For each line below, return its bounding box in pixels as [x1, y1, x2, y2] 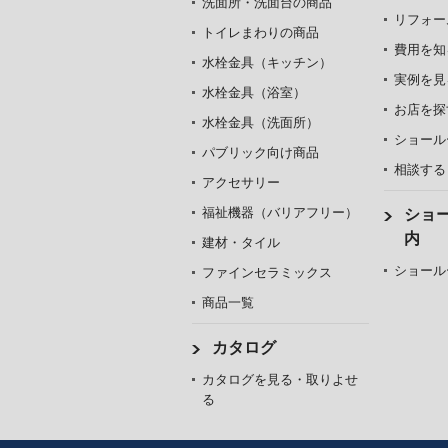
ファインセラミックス [202, 265, 332, 280]
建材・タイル [202, 235, 280, 250]
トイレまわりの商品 [202, 25, 319, 40]
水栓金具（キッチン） [202, 55, 332, 70]
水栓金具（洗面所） [202, 115, 319, 130]
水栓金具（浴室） [202, 85, 306, 100]
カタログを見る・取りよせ [202, 372, 358, 387]
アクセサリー [202, 175, 280, 190]
